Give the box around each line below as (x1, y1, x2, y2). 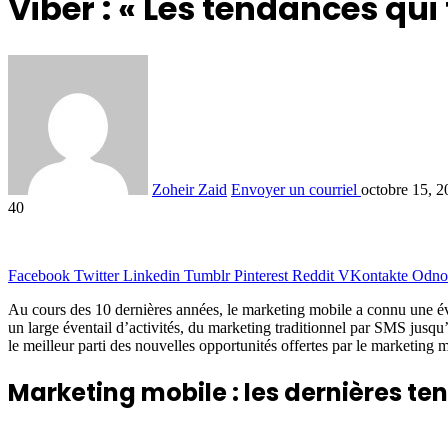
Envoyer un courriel (231, 180, 357, 198)
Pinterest (234, 266, 288, 284)
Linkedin (123, 266, 180, 284)
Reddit (292, 266, 334, 284)
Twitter (74, 266, 119, 284)
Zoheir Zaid (152, 180, 227, 198)
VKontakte (338, 266, 408, 284)
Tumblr (184, 266, 230, 284)
